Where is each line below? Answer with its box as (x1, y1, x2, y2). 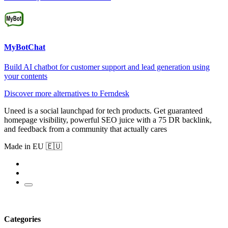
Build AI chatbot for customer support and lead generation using (4, 63, 210, 72)
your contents (4, 72, 47, 81)
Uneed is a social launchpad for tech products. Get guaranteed (4, 106, 203, 116)
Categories (4, 215, 41, 224)
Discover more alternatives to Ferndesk (4, 89, 129, 98)
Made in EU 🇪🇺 (4, 142, 62, 151)
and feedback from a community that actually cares (4, 125, 167, 134)
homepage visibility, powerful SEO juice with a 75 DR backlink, (4, 116, 212, 125)
